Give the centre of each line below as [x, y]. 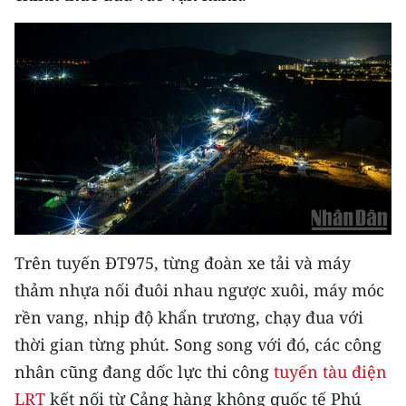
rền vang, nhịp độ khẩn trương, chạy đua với [189, 317]
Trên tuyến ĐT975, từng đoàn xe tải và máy [183, 263]
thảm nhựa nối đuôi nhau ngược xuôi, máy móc [199, 290]
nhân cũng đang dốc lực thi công [144, 372]
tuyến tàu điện [330, 372]
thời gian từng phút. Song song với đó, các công [198, 344]
